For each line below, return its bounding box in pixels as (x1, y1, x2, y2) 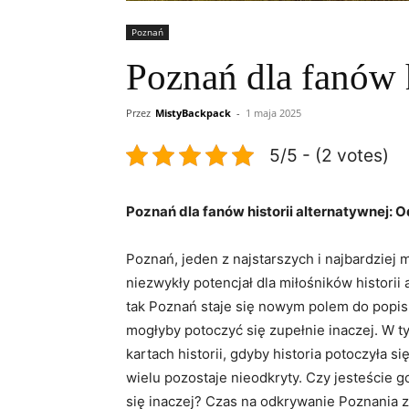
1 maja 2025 (246, 105, 301, 120)
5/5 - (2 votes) (269, 143, 389, 166)
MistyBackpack (155, 105, 231, 120)
